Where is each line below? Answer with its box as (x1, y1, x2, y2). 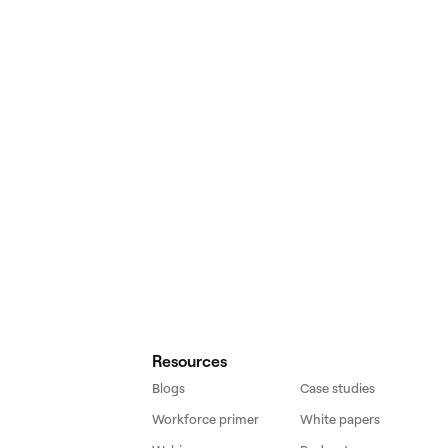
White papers (299, 410, 380, 427)
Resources (151, 350, 227, 371)
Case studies (299, 379, 375, 396)
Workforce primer (151, 410, 259, 427)
